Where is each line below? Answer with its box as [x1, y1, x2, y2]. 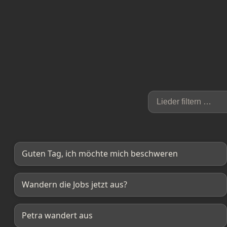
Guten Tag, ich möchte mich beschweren [22, 148, 178, 159]
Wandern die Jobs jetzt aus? [22, 179, 127, 190]
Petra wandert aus [22, 210, 93, 221]
